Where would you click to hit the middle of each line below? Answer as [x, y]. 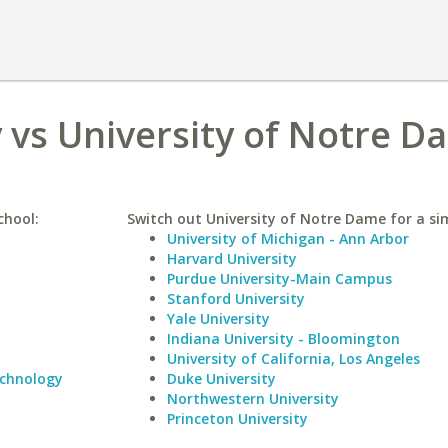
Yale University [218, 318]
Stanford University [235, 298]
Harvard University [231, 258]
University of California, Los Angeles [293, 358]
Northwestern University [252, 398]
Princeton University [237, 418]
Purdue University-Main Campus [279, 278]
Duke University [221, 378]
